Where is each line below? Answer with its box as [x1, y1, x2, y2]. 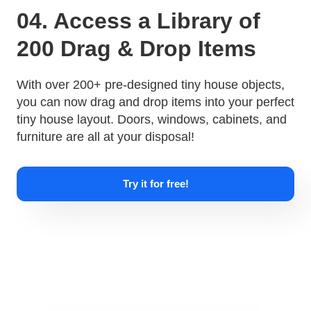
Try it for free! [122, 177, 189, 190]
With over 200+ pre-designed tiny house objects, [16, 77, 285, 92]
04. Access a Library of [16, 8, 260, 33]
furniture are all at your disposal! [16, 129, 194, 144]
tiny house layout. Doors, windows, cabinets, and [16, 112, 287, 126]
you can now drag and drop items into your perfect [16, 94, 294, 109]
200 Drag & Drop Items [16, 35, 256, 61]
